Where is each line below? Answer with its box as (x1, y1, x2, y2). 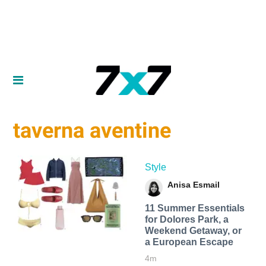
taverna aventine (13, 118, 172, 144)
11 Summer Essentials (144, 202, 245, 213)
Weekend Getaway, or (144, 225, 242, 236)
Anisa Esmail (167, 179, 220, 189)
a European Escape (144, 236, 233, 247)
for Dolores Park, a (144, 214, 229, 224)
